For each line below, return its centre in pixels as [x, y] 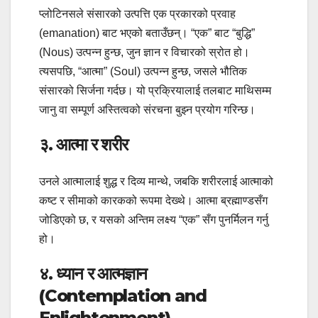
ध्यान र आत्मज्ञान [102, 273]
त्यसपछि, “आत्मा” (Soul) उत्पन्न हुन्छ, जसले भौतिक [143, 72]
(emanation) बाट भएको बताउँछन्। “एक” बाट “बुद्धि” [147, 33]
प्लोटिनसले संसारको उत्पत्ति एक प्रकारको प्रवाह [137, 14]
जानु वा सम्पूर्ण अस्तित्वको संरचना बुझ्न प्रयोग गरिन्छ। [147, 110]
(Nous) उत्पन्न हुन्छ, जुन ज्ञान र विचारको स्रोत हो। [144, 53]
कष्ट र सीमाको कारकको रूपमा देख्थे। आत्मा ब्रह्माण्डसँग [153, 200]
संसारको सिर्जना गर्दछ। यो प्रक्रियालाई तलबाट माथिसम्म [155, 91]
